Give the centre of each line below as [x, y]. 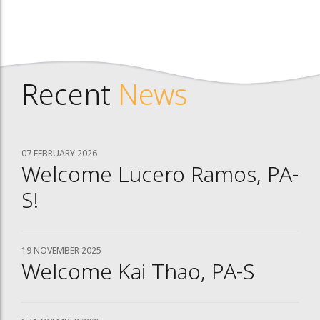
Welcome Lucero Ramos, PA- [160, 176]
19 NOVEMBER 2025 [61, 251]
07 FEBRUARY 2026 [59, 154]
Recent [70, 97]
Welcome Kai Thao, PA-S [138, 274]
